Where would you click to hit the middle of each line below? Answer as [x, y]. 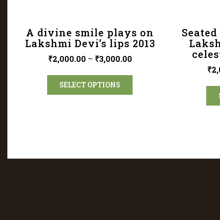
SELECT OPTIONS [90, 85]
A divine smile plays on [90, 33]
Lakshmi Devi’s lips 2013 [90, 43]
